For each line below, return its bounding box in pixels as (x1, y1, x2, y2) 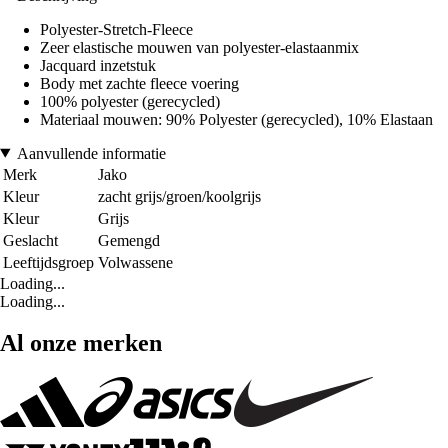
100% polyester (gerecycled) (40, 92, 220, 110)
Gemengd (98, 231, 160, 249)
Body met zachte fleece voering (40, 74, 239, 92)
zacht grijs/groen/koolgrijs (98, 187, 261, 205)
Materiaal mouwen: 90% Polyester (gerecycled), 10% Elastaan (40, 110, 433, 128)
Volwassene (98, 253, 173, 271)
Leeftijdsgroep (3, 253, 94, 271)
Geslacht (3, 231, 58, 249)
